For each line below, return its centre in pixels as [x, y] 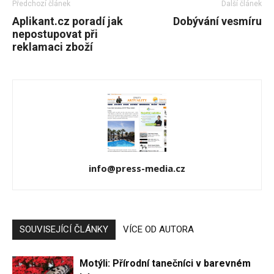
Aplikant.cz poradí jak [68, 21]
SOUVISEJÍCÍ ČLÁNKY [64, 229]
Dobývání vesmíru [217, 21]
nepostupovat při [55, 34]
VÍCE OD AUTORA [158, 229]
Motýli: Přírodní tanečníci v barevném [165, 263]
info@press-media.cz [137, 168]
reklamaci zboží [53, 46]
